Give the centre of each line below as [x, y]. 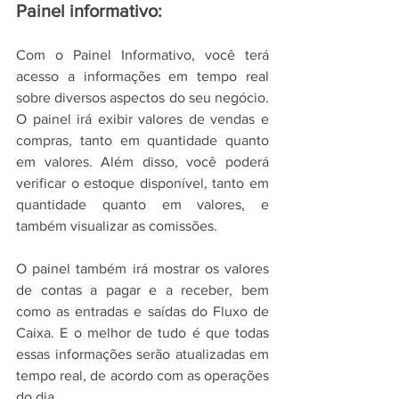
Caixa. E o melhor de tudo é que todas [142, 333]
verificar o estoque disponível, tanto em [142, 183]
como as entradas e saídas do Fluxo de [142, 312]
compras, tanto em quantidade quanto [142, 141]
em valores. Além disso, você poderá [142, 162]
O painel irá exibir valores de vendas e [142, 119]
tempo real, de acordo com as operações [142, 376]
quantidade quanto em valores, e [142, 205]
